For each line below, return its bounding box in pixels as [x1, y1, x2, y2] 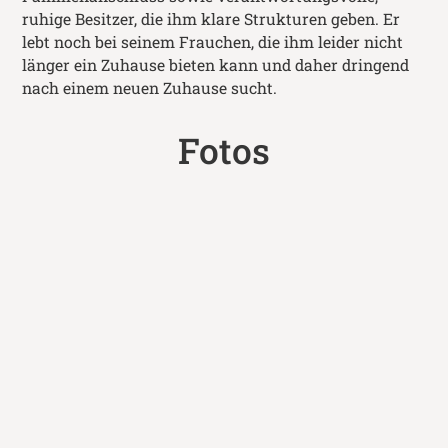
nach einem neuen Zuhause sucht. [22, 78, 278, 99]
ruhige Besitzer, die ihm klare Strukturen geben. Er [22, 9, 401, 30]
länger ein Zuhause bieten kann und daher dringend [22, 55, 410, 76]
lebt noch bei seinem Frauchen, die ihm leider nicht [22, 32, 404, 53]
